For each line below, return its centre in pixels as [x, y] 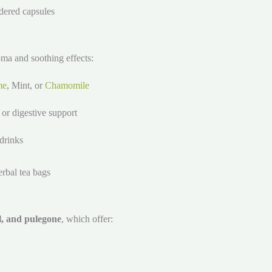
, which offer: [87, 219]
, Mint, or [26, 86]
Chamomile [67, 86]
